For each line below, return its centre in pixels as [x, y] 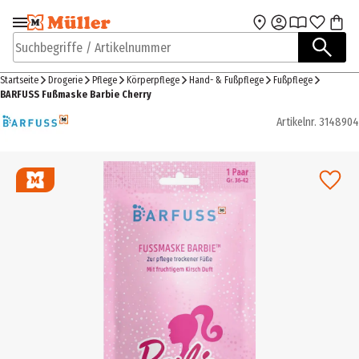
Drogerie [65, 80]
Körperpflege [153, 80]
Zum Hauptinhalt [234, 28]
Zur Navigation [67, 28]
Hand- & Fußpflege [226, 80]
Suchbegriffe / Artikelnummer [91, 55]
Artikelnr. [296, 122]
